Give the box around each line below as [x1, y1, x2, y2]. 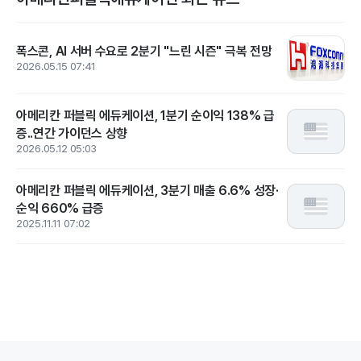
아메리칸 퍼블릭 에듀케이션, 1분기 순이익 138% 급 [16, 108, 276, 123]
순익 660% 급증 [16, 201, 104, 216]
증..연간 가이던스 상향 [16, 126, 128, 141]
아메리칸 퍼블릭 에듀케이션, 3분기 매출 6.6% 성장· [16, 183, 279, 198]
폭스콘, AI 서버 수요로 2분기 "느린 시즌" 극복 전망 [16, 44, 272, 59]
